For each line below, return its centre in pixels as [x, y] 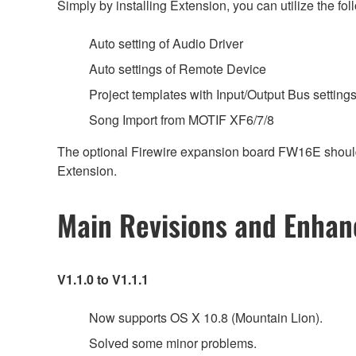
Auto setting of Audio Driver [166, 43]
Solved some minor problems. [173, 343]
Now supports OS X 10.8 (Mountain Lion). [206, 318]
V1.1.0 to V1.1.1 [103, 280]
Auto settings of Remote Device [178, 68]
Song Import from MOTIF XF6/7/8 [182, 119]
